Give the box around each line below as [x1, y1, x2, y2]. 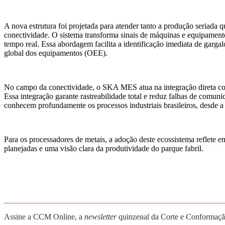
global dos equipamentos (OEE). [4, 49, 107, 58]
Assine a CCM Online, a [4, 212, 84, 221]
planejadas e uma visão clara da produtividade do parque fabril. [4, 144, 203, 153]
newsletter [84, 212, 117, 221]
